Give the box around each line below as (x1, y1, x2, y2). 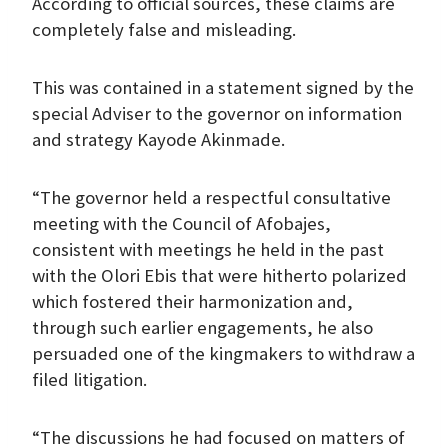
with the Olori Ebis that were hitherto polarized (32, 263, 407, 287)
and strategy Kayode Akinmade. (32, 127, 285, 151)
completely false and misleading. (32, 17, 296, 41)
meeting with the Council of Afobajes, (32, 211, 331, 235)
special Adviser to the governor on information (32, 101, 402, 125)
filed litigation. (32, 367, 147, 391)
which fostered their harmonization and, (32, 289, 353, 313)
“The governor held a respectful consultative (32, 185, 391, 209)
